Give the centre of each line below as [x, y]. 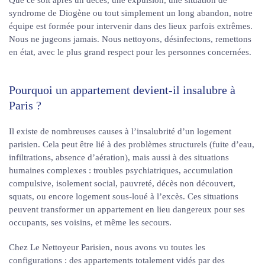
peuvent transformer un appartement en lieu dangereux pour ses [127, 209]
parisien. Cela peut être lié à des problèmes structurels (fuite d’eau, [132, 144]
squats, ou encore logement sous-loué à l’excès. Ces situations [124, 196]
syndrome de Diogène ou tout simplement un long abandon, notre [131, 13]
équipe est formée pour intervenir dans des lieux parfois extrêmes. [131, 26]
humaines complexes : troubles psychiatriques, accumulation [121, 170]
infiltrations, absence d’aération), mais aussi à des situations [119, 157]
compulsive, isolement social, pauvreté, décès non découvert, [122, 183]
